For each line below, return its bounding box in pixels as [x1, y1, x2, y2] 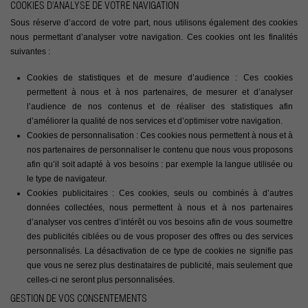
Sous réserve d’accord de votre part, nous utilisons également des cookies [10, 18, 298, 28]
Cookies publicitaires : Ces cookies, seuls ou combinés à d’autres [27, 188, 293, 198]
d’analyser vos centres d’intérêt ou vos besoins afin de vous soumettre [27, 217, 293, 227]
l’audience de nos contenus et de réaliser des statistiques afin [27, 101, 293, 111]
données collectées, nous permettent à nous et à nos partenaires [27, 202, 293, 212]
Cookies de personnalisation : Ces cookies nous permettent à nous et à [27, 130, 293, 140]
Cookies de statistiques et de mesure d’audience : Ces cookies [27, 72, 293, 82]
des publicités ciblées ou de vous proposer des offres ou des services [27, 231, 293, 241]
